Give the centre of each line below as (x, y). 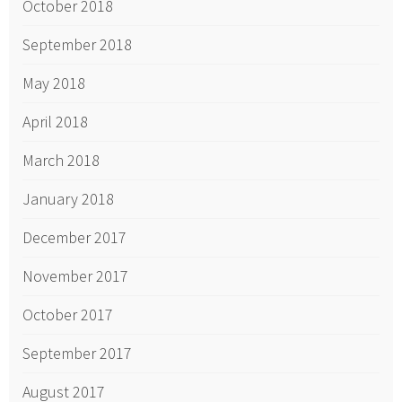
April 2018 (55, 122)
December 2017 (74, 238)
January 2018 (68, 199)
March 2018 (61, 161)
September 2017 (77, 354)
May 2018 (54, 83)
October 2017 (68, 315)
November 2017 (75, 276)
